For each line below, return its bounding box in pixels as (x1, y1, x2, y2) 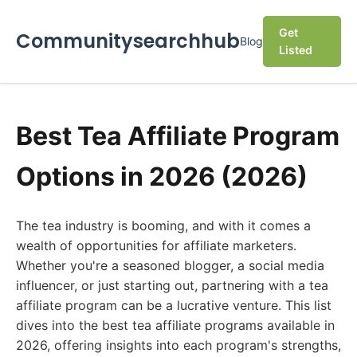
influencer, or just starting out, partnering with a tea (16, 277, 328, 293)
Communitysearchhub (16, 28, 240, 54)
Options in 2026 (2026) (16, 161, 308, 192)
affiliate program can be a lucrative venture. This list (16, 297, 331, 313)
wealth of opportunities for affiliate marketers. (16, 237, 296, 253)
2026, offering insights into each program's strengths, (16, 337, 341, 353)
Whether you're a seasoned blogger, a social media (16, 257, 324, 273)
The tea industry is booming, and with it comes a (16, 218, 311, 233)
